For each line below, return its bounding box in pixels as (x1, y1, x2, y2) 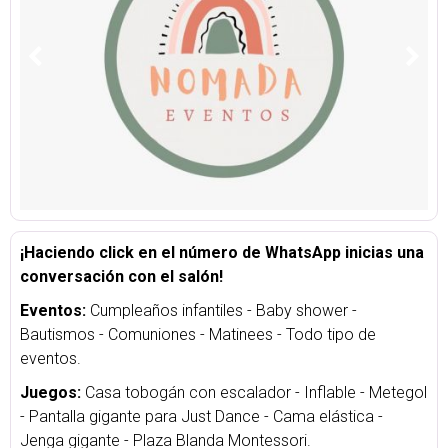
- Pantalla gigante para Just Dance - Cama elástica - (20, 407, 383, 426)
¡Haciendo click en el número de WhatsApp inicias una (20, 243, 424, 262)
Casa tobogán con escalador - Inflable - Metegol (85, 383, 427, 402)
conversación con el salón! (20, 267, 223, 286)
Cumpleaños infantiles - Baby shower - (90, 301, 357, 320)
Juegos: (20, 383, 85, 402)
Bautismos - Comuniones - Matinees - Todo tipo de (20, 325, 376, 344)
